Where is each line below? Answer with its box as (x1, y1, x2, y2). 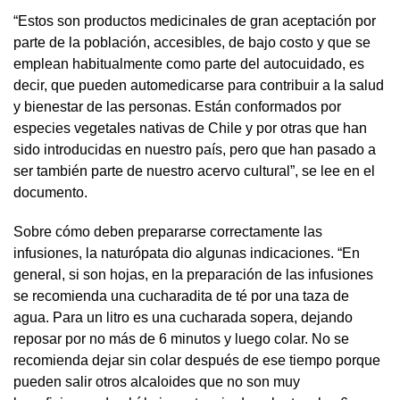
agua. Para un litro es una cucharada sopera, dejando (13, 309, 353, 325)
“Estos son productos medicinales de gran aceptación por (13, 12, 376, 29)
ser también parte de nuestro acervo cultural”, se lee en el (13, 162, 375, 179)
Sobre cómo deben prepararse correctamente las (13, 223, 322, 239)
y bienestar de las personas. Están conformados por (13, 98, 341, 114)
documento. (13, 184, 87, 200)
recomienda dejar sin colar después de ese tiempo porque (13, 352, 380, 368)
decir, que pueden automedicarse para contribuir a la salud (13, 77, 384, 93)
